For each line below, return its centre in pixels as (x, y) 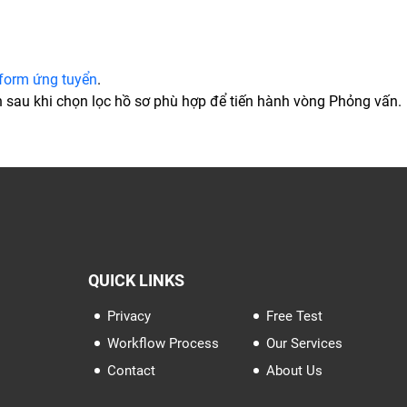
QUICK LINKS (136, 280)
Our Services (304, 343)
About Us (294, 370)
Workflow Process (163, 343)
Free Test (294, 316)
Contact (131, 370)
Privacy (129, 316)
